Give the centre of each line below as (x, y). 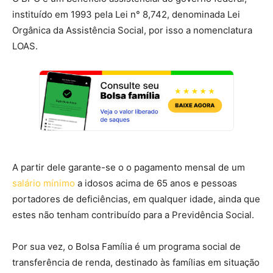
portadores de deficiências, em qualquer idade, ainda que (136, 199)
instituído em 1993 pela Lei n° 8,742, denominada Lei (126, 15)
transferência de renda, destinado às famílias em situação (136, 263)
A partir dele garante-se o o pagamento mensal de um (129, 168)
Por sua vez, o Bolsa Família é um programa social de (126, 247)
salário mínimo (44, 183)
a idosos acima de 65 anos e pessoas (156, 183)
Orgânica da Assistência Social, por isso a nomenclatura (132, 30)
